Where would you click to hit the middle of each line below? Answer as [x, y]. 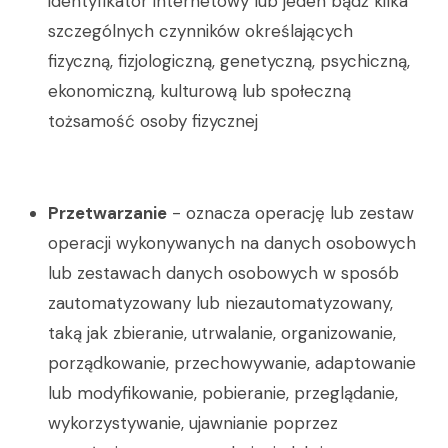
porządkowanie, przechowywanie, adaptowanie [232, 363]
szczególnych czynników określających [200, 31]
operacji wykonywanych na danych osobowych [232, 243]
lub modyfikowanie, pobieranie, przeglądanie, [223, 393]
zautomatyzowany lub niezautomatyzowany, [220, 303]
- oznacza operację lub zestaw [290, 213]
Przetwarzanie [107, 213]
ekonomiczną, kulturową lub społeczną [199, 91]
